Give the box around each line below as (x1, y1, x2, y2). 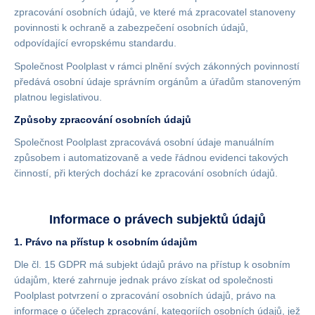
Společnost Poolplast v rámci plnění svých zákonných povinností (14, 60, 300, 72)
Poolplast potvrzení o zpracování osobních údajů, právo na (14, 290, 276, 301)
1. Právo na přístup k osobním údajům (14, 236, 197, 247)
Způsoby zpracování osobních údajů (14, 114, 191, 125)
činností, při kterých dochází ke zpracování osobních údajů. (14, 167, 278, 179)
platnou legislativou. (14, 91, 102, 103)
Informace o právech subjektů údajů (49, 212, 266, 226)
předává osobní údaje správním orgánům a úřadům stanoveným (14, 76, 301, 87)
